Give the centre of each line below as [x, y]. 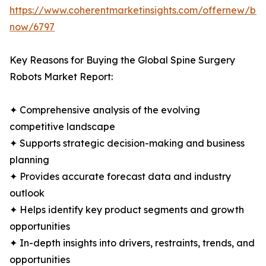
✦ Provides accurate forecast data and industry [120, 177]
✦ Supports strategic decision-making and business [127, 143]
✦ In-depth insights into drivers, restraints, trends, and [132, 243]
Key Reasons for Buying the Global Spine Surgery [122, 60]
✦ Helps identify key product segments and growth [127, 210]
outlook [27, 193]
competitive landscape [62, 127]
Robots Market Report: [61, 77]
